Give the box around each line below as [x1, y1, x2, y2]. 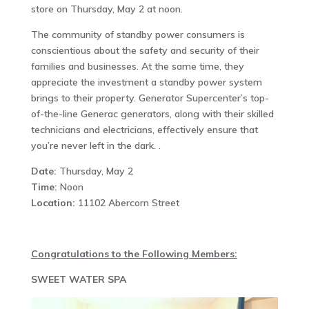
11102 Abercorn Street [74, 197, 179, 210]
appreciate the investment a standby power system [30, 76, 262, 89]
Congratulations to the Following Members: [30, 248, 237, 261]
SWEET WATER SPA [30, 273, 126, 286]
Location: [30, 197, 75, 210]
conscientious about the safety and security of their [30, 44, 259, 57]
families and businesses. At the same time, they [30, 60, 244, 73]
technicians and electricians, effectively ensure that [30, 123, 258, 137]
